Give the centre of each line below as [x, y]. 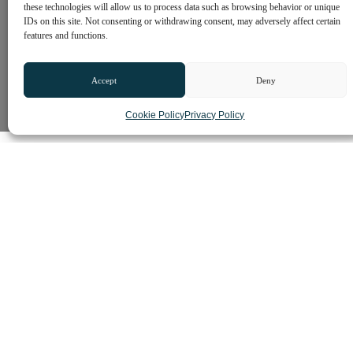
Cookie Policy [155, 115]
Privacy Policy [215, 115]
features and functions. [66, 35]
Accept [104, 80]
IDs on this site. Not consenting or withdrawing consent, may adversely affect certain [182, 21]
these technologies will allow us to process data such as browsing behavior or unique [182, 7]
